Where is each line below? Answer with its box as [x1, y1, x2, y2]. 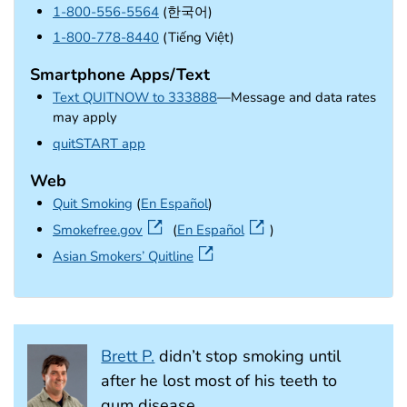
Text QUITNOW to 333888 [53, 88, 217, 107]
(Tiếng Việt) [159, 28, 234, 47]
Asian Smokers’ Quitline [53, 246, 194, 265]
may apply [53, 108, 117, 127]
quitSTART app [53, 134, 145, 154]
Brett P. [101, 344, 155, 367]
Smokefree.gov [53, 220, 143, 239]
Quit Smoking [53, 194, 133, 213]
